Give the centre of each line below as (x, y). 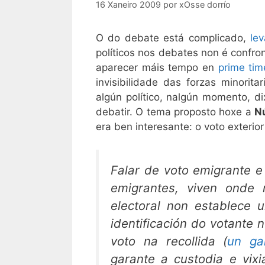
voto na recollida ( (169, 241)
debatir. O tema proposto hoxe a (175, 112)
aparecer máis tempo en (157, 68)
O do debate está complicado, (173, 38)
